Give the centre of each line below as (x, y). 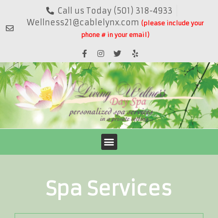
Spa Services (109, 189)
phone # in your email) (115, 35)
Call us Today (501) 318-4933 (115, 11)
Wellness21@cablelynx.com (84, 22)
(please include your (172, 23)
